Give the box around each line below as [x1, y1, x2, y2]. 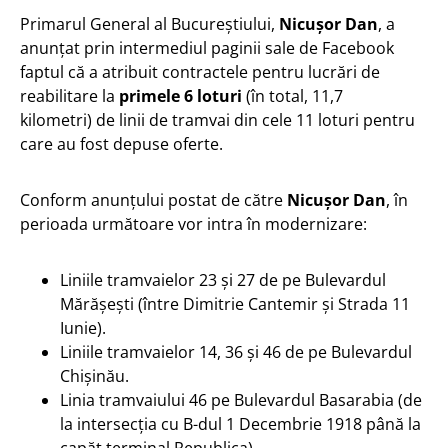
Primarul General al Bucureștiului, [20, 12, 279, 35]
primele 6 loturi [119, 84, 242, 107]
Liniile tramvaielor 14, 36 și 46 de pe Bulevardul [60, 340, 412, 363]
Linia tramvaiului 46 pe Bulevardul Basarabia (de [60, 388, 422, 411]
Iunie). [60, 316, 106, 339]
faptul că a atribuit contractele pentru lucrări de [20, 60, 380, 83]
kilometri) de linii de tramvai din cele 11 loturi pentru [20, 108, 415, 131]
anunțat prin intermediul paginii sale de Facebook [20, 36, 394, 59]
